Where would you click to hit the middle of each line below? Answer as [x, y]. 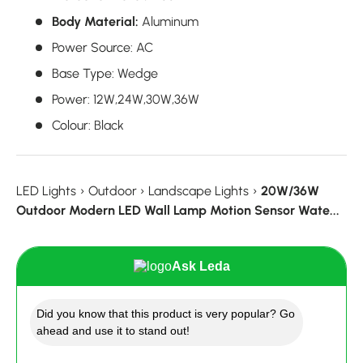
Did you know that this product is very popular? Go [166, 313]
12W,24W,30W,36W [146, 99]
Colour [70, 125]
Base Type [82, 73]
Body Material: [95, 21]
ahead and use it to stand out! [113, 330]
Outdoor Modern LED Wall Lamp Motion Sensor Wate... [178, 210]
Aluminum [170, 21]
